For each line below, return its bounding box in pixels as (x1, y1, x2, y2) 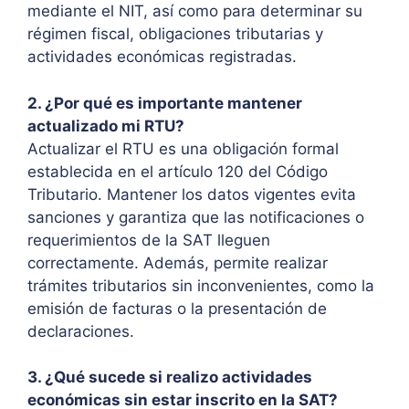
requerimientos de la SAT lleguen (27, 230, 270, 249)
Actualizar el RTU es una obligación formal (27, 139, 339, 158)
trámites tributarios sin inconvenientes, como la (27, 276, 374, 295)
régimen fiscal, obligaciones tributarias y (27, 25, 323, 44)
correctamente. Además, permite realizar (27, 253, 328, 272)
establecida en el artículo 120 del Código (27, 162, 328, 181)
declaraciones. (27, 321, 134, 341)
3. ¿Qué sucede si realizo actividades (27, 368, 312, 387)
